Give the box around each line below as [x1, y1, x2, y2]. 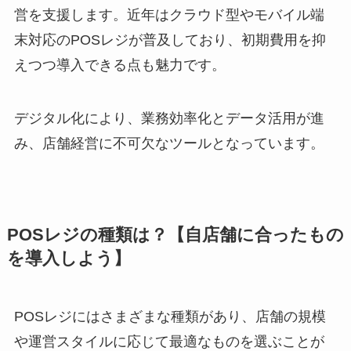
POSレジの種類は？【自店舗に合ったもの [6, 226, 344, 245]
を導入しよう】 [6, 249, 131, 269]
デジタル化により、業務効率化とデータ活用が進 [13, 110, 324, 127]
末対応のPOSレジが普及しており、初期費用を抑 [13, 32, 326, 49]
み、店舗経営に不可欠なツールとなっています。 [13, 136, 324, 152]
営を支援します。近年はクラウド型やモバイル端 [13, 7, 324, 24]
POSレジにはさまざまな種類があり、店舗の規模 [13, 309, 326, 325]
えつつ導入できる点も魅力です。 [13, 57, 226, 74]
